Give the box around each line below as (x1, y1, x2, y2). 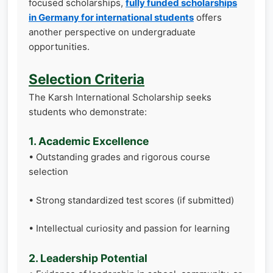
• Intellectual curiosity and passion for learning (29, 222, 230, 234)
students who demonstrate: (29, 105, 147, 118)
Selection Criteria (29, 70, 144, 87)
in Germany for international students (29, 12, 194, 23)
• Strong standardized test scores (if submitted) (29, 194, 234, 206)
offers (194, 12, 222, 23)
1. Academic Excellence (29, 135, 149, 147)
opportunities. (29, 41, 90, 52)
